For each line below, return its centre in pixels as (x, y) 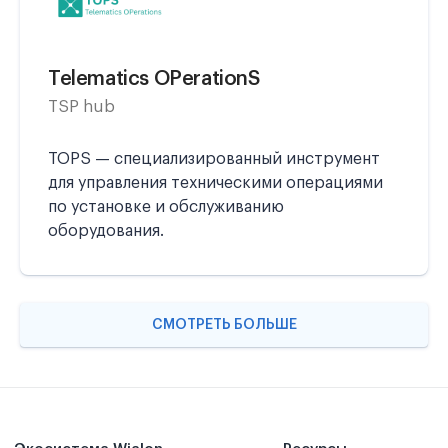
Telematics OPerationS (154, 79)
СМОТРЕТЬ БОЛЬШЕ (224, 325)
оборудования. (106, 231)
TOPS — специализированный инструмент (214, 159)
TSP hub (81, 107)
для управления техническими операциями (215, 183)
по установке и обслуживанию (166, 207)
